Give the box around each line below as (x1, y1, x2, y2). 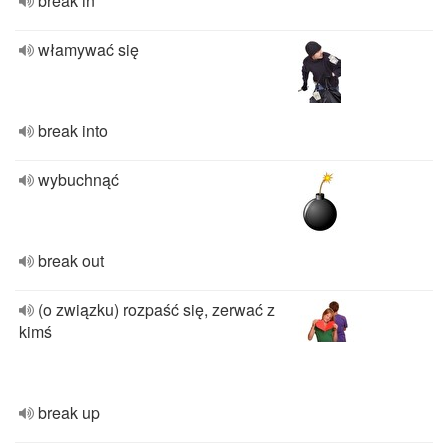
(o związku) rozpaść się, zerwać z (38, 298, 275, 321)
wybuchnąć (38, 168, 119, 191)
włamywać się (38, 38, 139, 61)
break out (38, 249, 104, 272)
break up (38, 401, 100, 424)
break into (38, 119, 108, 142)
